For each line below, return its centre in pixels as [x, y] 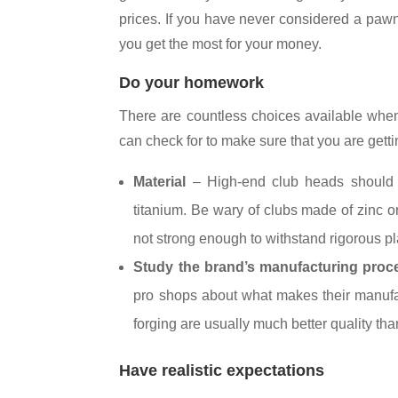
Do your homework [192, 83]
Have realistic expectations [222, 370]
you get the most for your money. [221, 44]
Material [160, 182]
